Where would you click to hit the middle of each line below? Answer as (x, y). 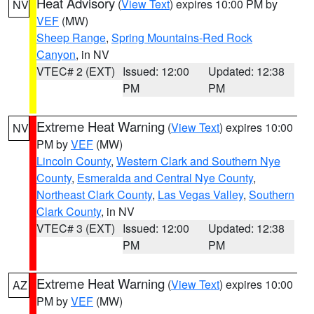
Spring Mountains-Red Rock (182, 37)
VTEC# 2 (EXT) (76, 71)
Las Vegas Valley (200, 194)
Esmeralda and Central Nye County (165, 178)
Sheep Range (71, 37)
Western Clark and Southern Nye (198, 161)
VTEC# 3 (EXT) (76, 228)
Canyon (56, 54)
